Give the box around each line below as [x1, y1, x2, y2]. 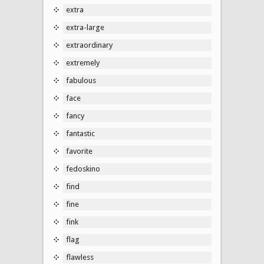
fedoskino [66, 164, 100, 173]
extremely [66, 58, 100, 67]
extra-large [66, 22, 104, 32]
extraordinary [66, 40, 113, 49]
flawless [66, 252, 94, 262]
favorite [66, 146, 93, 156]
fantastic [66, 128, 95, 138]
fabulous [66, 75, 96, 85]
